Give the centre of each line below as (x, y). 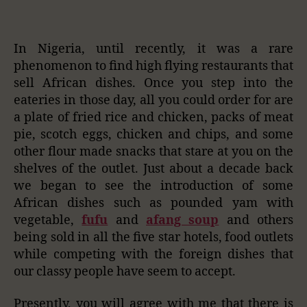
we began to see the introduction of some (153, 186)
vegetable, (48, 220)
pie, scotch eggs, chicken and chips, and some (153, 134)
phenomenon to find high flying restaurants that (153, 66)
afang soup (183, 220)
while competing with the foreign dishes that (153, 254)
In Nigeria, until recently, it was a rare (153, 49)
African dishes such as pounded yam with (153, 203)
